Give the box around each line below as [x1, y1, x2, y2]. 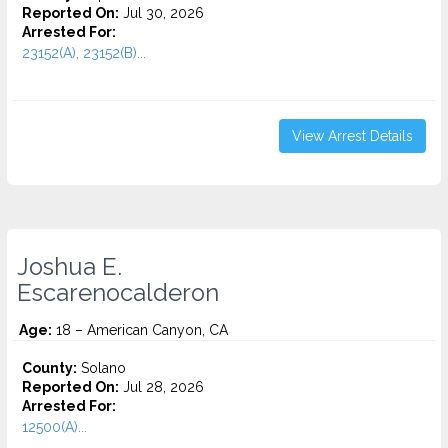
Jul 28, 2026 [119, 379, 204, 395]
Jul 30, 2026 [119, 5, 204, 21]
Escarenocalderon [17, 279, 219, 307]
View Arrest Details [292, 128, 413, 144]
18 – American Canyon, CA [52, 322, 228, 338]
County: [22, 360, 77, 376]
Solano [77, 360, 126, 376]
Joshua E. [17, 253, 122, 281]
